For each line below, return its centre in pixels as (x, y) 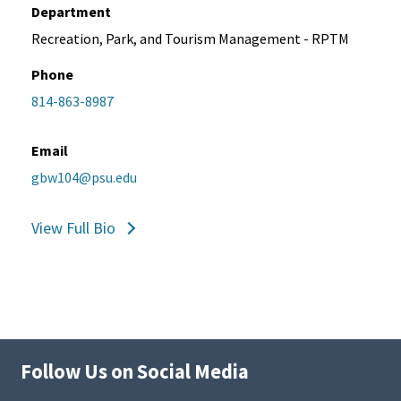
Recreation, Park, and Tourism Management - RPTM (190, 39)
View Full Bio (73, 228)
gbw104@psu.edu (84, 178)
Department (71, 12)
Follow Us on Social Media (135, 372)
